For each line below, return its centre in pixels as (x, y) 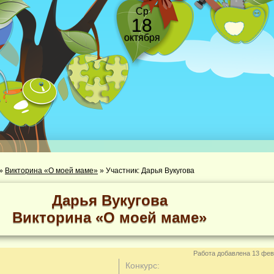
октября (142, 38)
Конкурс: (143, 265)
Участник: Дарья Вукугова (150, 171)
